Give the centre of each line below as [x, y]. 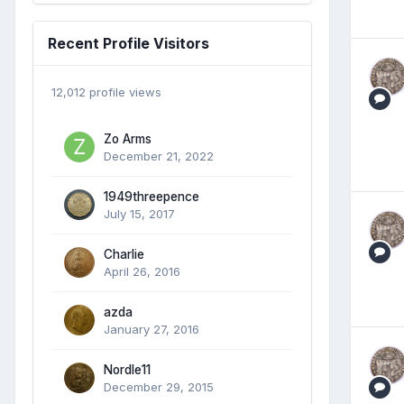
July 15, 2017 [139, 213]
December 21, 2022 [159, 156]
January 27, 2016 [151, 329]
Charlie [124, 254]
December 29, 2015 [159, 386]
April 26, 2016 [142, 271]
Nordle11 [127, 369]
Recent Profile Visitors [129, 43]
